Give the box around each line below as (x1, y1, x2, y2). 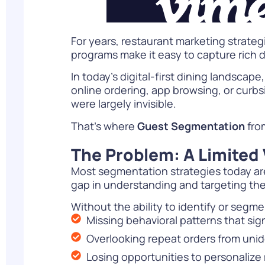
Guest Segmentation (137, 118, 245, 133)
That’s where (71, 118, 137, 133)
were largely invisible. (71, 96, 176, 111)
